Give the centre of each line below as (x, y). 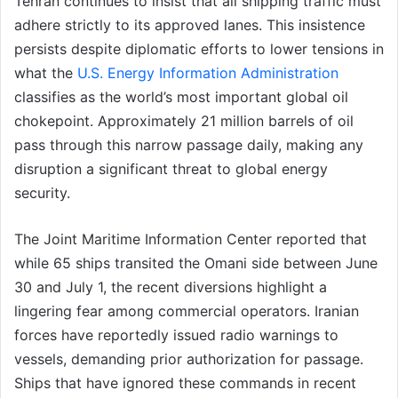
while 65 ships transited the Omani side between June (196, 263)
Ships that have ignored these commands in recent (185, 382)
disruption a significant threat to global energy (171, 168)
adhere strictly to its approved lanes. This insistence (190, 24)
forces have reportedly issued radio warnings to (176, 334)
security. (42, 192)
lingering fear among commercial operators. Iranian (187, 310)
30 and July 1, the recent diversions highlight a (171, 287)
